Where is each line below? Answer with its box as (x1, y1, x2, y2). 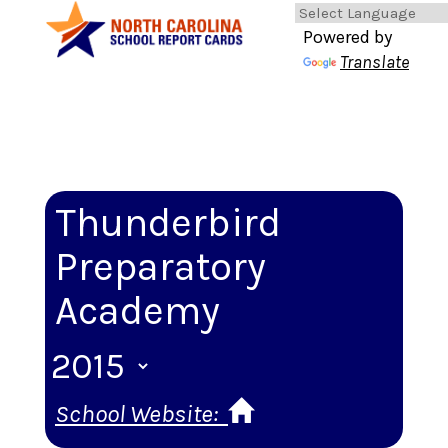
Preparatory (55, 243, 266, 290)
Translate (340, 51, 409, 73)
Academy (55, 287, 220, 334)
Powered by (303, 26, 392, 48)
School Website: (55, 399, 223, 428)
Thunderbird (55, 199, 281, 246)
